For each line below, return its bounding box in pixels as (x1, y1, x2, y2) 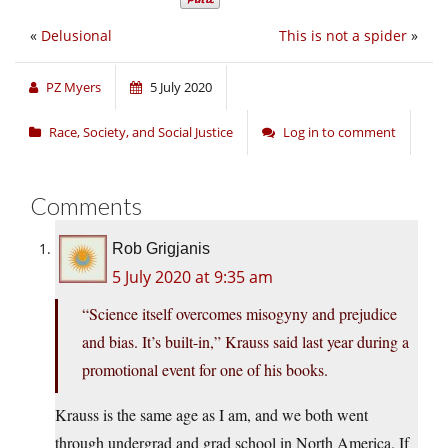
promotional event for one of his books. (82, 359, 328, 381)
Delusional (41, 26, 112, 46)
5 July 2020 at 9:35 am (112, 266, 273, 289)
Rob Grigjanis (112, 240, 210, 258)
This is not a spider (279, 26, 407, 46)
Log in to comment (283, 123, 396, 142)
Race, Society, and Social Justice (49, 123, 233, 142)
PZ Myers (46, 78, 101, 97)
